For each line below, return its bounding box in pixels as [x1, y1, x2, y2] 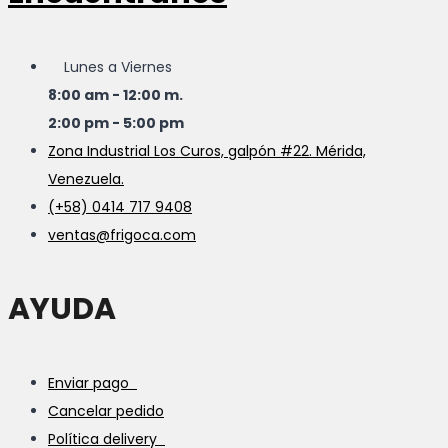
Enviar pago [48, 372, 137, 393]
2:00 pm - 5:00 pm [48, 112, 184, 133]
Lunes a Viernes [48, 56, 172, 77]
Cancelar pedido [48, 400, 164, 421]
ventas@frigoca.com [48, 224, 196, 245]
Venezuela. [48, 168, 124, 189]
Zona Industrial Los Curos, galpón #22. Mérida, [48, 140, 366, 161]
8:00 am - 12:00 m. [48, 84, 183, 105]
